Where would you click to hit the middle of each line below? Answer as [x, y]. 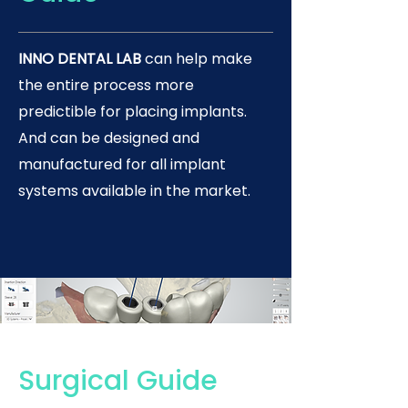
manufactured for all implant [122, 164]
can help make [199, 59]
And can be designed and [109, 138]
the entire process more [106, 85]
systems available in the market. [134, 191]
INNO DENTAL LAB [82, 59]
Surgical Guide [118, 381]
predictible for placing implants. [133, 112]
